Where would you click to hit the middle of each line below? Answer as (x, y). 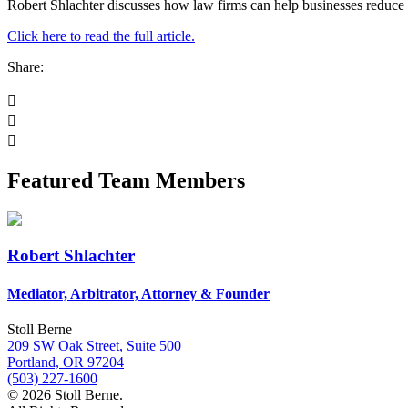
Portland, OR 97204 (66, 362)
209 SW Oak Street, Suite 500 (94, 345)
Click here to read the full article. (101, 36)
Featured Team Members (126, 180)
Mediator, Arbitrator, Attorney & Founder (138, 293)
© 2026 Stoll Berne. (65, 394)
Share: (25, 66)
